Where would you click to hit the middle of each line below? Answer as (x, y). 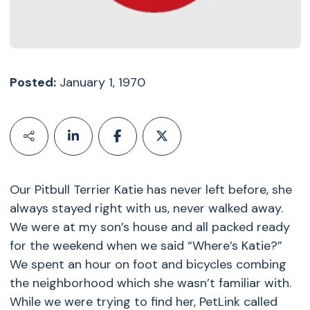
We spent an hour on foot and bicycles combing (148, 264)
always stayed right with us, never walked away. (146, 208)
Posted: (33, 82)
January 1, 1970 (100, 82)
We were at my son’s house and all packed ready (149, 227)
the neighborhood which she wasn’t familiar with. (150, 283)
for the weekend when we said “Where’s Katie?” (146, 246)
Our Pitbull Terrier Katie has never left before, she (151, 190)
